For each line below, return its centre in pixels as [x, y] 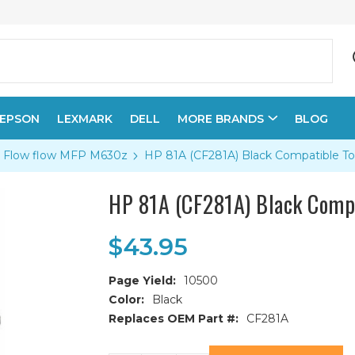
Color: [127, 300]
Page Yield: [143, 281]
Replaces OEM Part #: [174, 319]
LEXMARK [85, 119]
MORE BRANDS [221, 119]
